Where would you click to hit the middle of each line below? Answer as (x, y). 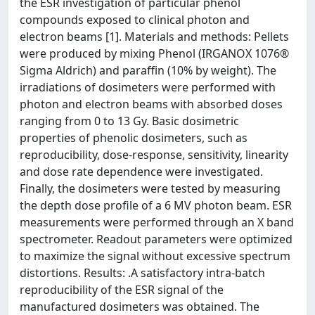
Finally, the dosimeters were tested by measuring (150, 188)
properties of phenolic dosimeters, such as (134, 137)
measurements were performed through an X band (157, 222)
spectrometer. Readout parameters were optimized (156, 239)
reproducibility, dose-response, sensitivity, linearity (154, 154)
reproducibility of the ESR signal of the (122, 289)
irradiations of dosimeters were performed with (148, 87)
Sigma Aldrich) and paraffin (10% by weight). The (148, 70)
